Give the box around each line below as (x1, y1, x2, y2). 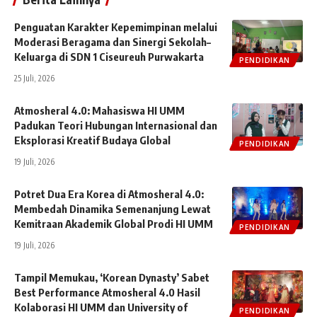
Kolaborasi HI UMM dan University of (14, 300, 188, 313)
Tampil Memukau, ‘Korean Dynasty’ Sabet (14, 270, 209, 284)
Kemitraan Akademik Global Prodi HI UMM (14, 217, 213, 230)
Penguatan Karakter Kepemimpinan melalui (14, 20, 217, 33)
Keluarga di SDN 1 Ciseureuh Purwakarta (14, 50, 204, 63)
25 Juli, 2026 (14, 72, 54, 83)
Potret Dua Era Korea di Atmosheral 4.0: (14, 187, 204, 200)
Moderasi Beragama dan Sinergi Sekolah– (14, 35, 211, 48)
